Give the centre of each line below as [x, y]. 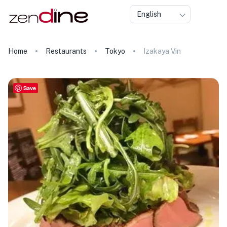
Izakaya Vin [162, 51]
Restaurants [66, 51]
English [149, 14]
